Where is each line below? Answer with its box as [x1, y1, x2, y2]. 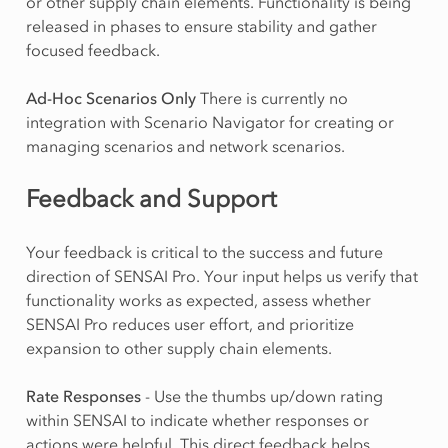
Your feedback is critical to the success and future [25, 241, 383, 262]
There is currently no [195, 87, 348, 108]
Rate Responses [25, 385, 141, 406]
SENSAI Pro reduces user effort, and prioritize [25, 313, 354, 334]
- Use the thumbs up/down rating [140, 385, 383, 406]
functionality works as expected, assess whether [25, 289, 371, 310]
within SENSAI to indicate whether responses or [25, 409, 369, 430]
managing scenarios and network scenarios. [25, 135, 345, 156]
